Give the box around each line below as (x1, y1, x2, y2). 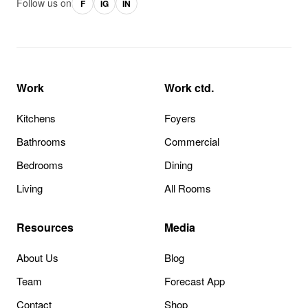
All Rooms (164, 180, 211, 195)
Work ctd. (164, 79, 214, 96)
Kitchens (16, 110, 56, 125)
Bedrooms (16, 157, 63, 172)
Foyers (164, 110, 196, 125)
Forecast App (164, 273, 225, 288)
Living (16, 180, 43, 195)
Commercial (164, 133, 219, 148)
